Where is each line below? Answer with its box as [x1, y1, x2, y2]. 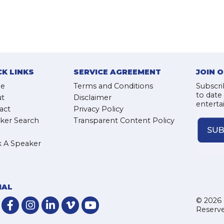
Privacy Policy [73, 104, 123, 113]
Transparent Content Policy [73, 116, 174, 125]
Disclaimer [73, 93, 111, 102]
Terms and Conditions [73, 81, 153, 90]
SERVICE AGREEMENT [73, 67, 161, 76]
